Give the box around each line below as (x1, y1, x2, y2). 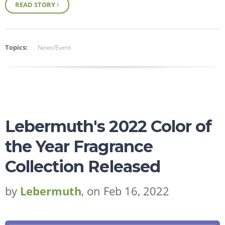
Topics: (5, 43, 28, 52)
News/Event (38, 43, 71, 52)
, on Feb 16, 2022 (81, 183, 169, 199)
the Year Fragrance (5, 137, 153, 157)
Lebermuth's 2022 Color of (5, 117, 211, 137)
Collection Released (5, 157, 160, 177)
